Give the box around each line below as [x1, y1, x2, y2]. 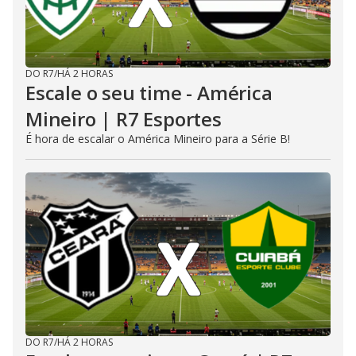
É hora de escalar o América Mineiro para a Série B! [25, 131, 290, 146]
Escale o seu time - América [25, 79, 273, 106]
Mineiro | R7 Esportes [25, 106, 222, 132]
